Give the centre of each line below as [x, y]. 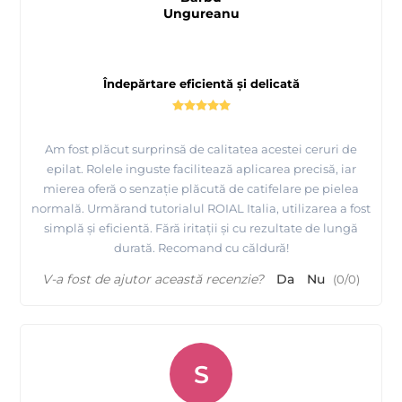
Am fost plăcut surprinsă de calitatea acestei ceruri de [201, 149]
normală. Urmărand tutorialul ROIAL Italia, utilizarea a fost [201, 208]
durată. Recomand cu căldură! [201, 247]
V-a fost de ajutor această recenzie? [153, 279]
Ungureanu [201, 13]
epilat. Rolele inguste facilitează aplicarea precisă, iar [201, 168]
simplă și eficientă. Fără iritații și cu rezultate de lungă [201, 227]
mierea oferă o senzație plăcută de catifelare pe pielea [201, 188]
